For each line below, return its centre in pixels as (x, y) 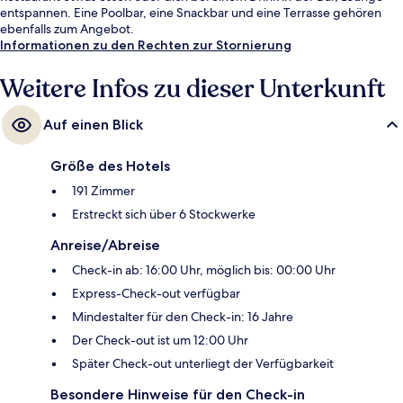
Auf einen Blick (93, 124)
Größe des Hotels (110, 166)
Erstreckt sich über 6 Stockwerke (164, 214)
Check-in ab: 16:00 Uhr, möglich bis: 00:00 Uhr (204, 269)
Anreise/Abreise (105, 245)
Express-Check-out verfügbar (156, 293)
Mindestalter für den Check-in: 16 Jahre (183, 316)
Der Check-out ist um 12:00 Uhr (160, 340)
